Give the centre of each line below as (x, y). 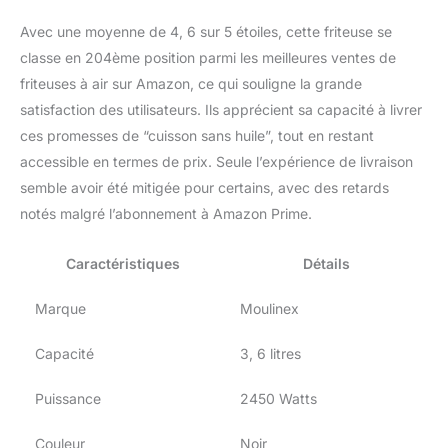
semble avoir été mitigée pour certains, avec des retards (204, 187)
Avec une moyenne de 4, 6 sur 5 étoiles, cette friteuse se (206, 31)
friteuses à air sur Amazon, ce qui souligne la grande (191, 83)
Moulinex (269, 308)
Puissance (68, 398)
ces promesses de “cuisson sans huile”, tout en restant (197, 135)
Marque (60, 308)
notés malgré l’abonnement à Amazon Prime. (166, 213)
